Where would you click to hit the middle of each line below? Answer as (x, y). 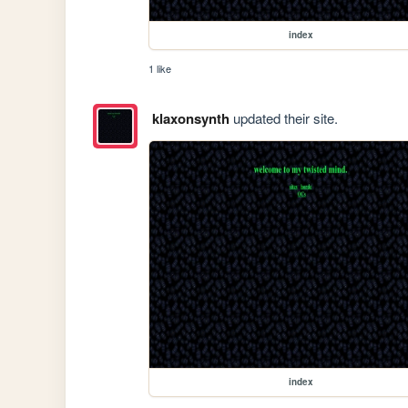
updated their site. (283, 118)
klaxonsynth (190, 119)
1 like (160, 68)
